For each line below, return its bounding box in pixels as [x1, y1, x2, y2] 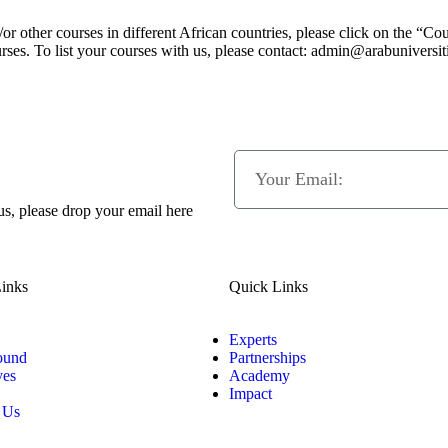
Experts [229, 330, 277, 348]
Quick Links [229, 277, 308, 295]
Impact [229, 384, 272, 402]
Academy [229, 366, 290, 384]
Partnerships [229, 348, 306, 366]
